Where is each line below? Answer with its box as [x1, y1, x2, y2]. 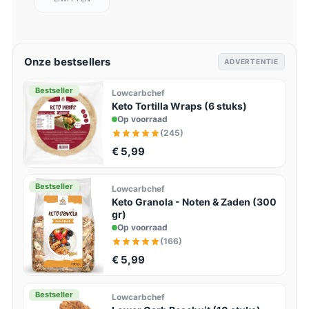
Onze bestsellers [23, 54, 111, 68]
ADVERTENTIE [224, 57, 279, 66]
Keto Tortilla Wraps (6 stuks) [111, 99, 247, 112]
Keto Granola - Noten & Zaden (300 [111, 195, 277, 208]
